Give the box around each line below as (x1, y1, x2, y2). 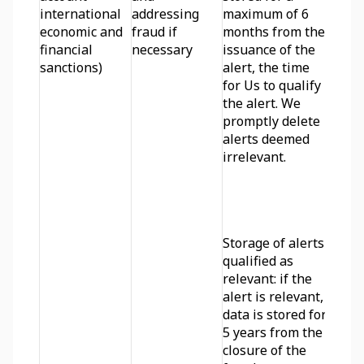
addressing (132, 5, 199, 23)
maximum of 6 (223, 5, 309, 23)
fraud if (132, 23, 177, 41)
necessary (132, 41, 193, 58)
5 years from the (223, 323, 323, 341)
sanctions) (40, 58, 102, 76)
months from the (223, 23, 325, 41)
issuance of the (223, 41, 315, 58)
